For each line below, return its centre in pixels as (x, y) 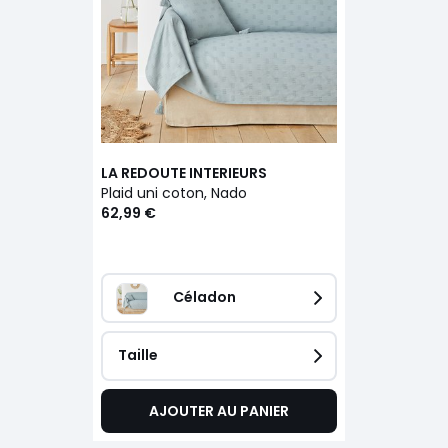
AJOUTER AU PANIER (218, 410)
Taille (137, 354)
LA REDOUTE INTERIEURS (183, 172)
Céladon (204, 296)
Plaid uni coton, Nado (173, 192)
